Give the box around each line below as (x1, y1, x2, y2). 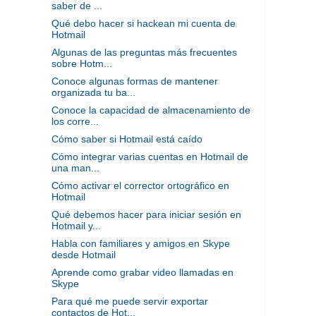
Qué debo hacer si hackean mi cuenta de (51, 17, 236, 29)
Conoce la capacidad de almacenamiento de (51, 104, 250, 116)
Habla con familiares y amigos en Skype (51, 237, 230, 249)
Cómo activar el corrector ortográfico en (51, 179, 229, 191)
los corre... (51, 115, 99, 127)
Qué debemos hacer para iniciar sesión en (51, 208, 241, 220)
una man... (51, 162, 99, 174)
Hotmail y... (51, 219, 101, 231)
